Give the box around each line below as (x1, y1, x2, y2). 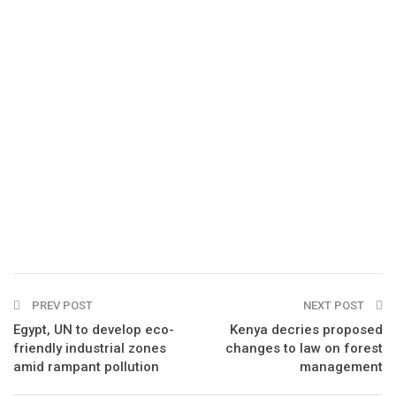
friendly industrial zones (13, 339, 166, 356)
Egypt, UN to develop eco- (13, 321, 174, 338)
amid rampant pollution (13, 358, 159, 375)
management (300, 358, 383, 375)
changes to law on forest (225, 339, 383, 356)
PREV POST (29, 298, 93, 312)
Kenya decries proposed (230, 321, 383, 338)
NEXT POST (303, 298, 367, 312)
